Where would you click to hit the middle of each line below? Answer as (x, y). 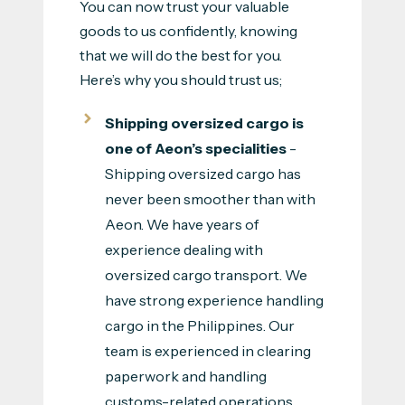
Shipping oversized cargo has (202, 173)
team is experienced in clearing (207, 350)
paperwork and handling (185, 376)
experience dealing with (184, 249)
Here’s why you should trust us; (182, 79)
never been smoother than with (210, 198)
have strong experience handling (214, 300)
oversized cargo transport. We (206, 274)
